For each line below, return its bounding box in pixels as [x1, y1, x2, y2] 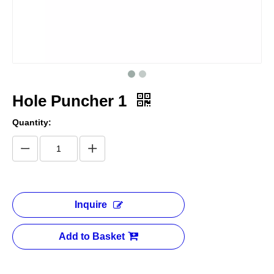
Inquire [74, 199, 107, 210]
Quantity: [12, 117, 51, 127]
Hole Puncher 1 [12, 92, 131, 110]
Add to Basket [59, 231, 125, 242]
